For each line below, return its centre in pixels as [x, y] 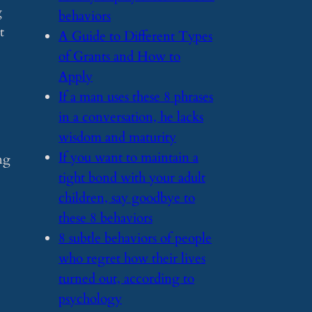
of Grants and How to [119, 56]
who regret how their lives [132, 258]
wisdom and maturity [117, 137]
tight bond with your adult [132, 177]
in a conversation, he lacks [131, 117]
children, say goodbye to [127, 197]
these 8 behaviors [106, 218]
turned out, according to [126, 278]
